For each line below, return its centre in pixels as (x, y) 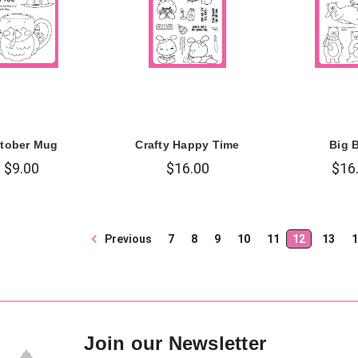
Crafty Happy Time (187, 145)
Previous (127, 239)
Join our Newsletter (175, 344)
